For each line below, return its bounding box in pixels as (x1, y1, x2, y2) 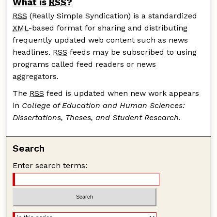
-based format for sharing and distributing (29, 23, 188, 32)
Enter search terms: (13, 160, 88, 170)
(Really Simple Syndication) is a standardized (27, 11, 198, 20)
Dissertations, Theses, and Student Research (13, 112, 179, 122)
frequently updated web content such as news (13, 35, 188, 45)
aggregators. (13, 71, 59, 81)
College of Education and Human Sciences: (22, 100, 186, 110)
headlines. (13, 47, 53, 57)
